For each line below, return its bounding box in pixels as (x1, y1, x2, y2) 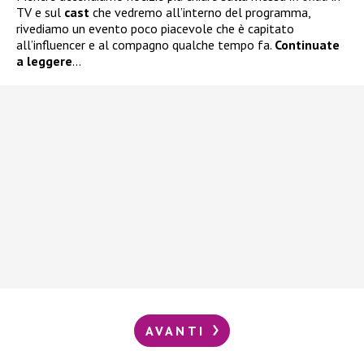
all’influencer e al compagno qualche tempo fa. (16, 36, 275, 53)
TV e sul (16, 3, 64, 20)
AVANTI (145, 323, 211, 340)
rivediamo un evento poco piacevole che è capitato (16, 19, 294, 37)
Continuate (275, 36, 340, 53)
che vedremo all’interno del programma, (89, 3, 310, 20)
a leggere (16, 52, 72, 69)
